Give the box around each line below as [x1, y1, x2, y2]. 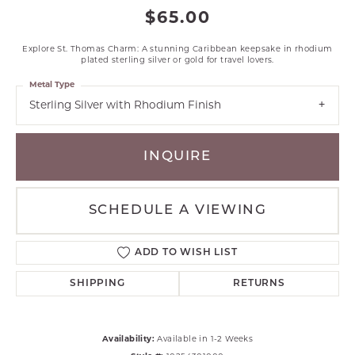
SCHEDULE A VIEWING [88, 204, 267, 218]
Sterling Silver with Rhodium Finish [29, 101, 221, 111]
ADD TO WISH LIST [134, 248, 238, 258]
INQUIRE [143, 150, 212, 164]
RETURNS [233, 279, 285, 289]
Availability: [101, 336, 155, 344]
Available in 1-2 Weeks [157, 336, 254, 344]
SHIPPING [70, 279, 125, 289]
